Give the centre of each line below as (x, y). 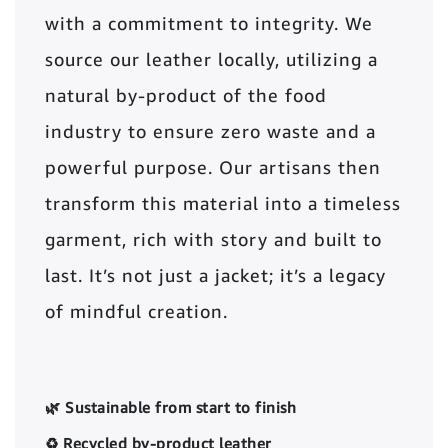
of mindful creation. (136, 311)
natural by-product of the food (186, 95)
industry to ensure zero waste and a (210, 131)
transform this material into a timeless (223, 203)
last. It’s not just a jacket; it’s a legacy (215, 275)
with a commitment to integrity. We (209, 23)
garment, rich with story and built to (213, 239)
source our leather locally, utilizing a (211, 59)
